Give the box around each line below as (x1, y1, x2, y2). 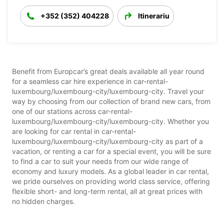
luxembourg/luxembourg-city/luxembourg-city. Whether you (12, 116, 209, 125)
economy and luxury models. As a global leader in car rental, (12, 166, 209, 175)
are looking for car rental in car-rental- (12, 126, 136, 135)
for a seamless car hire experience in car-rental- (12, 76, 168, 85)
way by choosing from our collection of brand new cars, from (12, 96, 210, 105)
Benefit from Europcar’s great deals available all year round (12, 66, 204, 75)
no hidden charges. (12, 196, 75, 205)
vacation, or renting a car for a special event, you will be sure (12, 146, 211, 155)
